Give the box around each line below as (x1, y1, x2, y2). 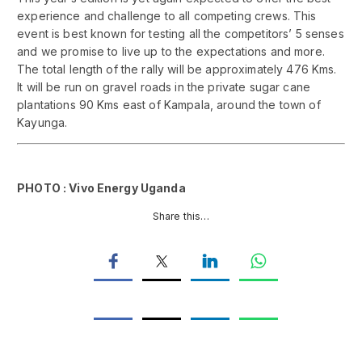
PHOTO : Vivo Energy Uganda (17, 181, 186, 196)
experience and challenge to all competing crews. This (17, 9, 317, 23)
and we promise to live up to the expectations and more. (17, 44, 325, 59)
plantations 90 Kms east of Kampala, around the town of (17, 98, 321, 112)
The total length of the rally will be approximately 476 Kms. (17, 62, 337, 77)
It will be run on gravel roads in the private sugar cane (17, 80, 310, 95)
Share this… (152, 210, 210, 223)
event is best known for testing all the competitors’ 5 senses (17, 27, 344, 41)
